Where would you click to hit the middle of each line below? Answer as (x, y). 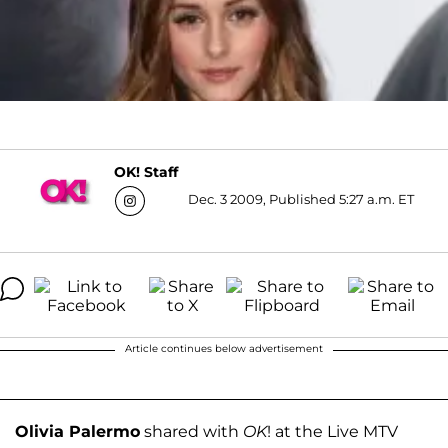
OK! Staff (145, 172)
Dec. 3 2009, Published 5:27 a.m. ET (300, 198)
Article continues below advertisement (224, 348)
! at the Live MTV (332, 431)
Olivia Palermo (77, 431)
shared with (191, 431)
